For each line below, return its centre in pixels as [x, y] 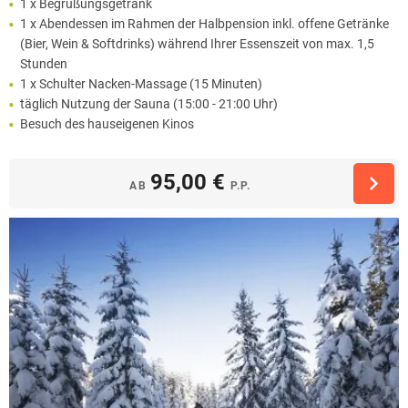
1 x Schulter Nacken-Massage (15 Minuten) [141, 84]
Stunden [44, 64]
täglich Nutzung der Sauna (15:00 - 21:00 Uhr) [149, 104]
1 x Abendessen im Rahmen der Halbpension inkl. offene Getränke [204, 24]
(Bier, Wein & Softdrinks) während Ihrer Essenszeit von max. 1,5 [197, 44]
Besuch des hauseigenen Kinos [107, 124]
